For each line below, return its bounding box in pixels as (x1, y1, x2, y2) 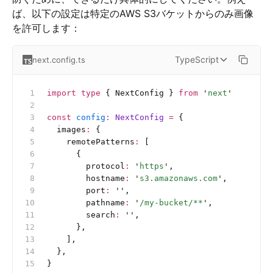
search (47, 210, 115, 219)
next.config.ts (32, 54, 85, 65)
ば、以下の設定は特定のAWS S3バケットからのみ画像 (12, 7, 253, 19)
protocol (47, 161, 125, 171)
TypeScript (175, 54, 219, 65)
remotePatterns (47, 136, 135, 146)
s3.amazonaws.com (140, 173, 218, 183)
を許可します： (12, 21, 80, 34)
